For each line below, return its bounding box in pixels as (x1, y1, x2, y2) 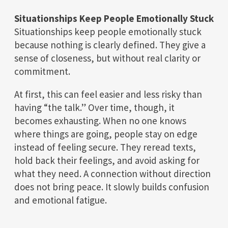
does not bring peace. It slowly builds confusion (14, 180, 209, 193)
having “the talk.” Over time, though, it (14, 101, 175, 113)
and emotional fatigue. (14, 193, 107, 206)
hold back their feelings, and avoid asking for (14, 154, 199, 166)
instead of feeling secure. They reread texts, (14, 140, 196, 153)
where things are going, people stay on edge (14, 127, 197, 140)
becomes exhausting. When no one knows (14, 114, 186, 127)
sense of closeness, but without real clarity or (14, 51, 201, 64)
